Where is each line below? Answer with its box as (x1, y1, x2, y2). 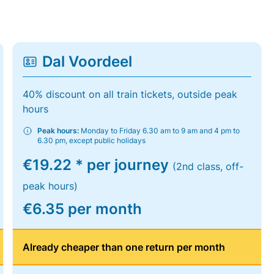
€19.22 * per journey (23, 156, 173, 174)
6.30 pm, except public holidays (37, 136, 146, 145)
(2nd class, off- (172, 160, 244, 172)
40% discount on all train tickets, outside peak (23, 88, 238, 100)
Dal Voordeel (42, 53, 133, 70)
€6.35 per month (23, 200, 143, 218)
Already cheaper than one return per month (23, 241, 226, 253)
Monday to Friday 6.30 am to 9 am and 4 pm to (79, 126, 240, 135)
